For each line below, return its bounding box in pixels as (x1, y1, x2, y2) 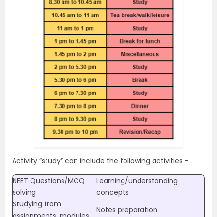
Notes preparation (96, 205, 157, 215)
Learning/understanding (96, 176, 178, 186)
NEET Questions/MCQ (13, 176, 85, 186)
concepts (96, 187, 131, 198)
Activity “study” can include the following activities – (12, 156, 189, 166)
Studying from (13, 199, 61, 209)
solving (13, 187, 36, 198)
